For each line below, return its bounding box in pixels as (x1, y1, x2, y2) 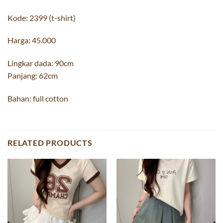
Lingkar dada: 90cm (7, 58, 74, 68)
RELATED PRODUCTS (7, 137, 93, 147)
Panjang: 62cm (7, 71, 58, 81)
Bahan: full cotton (7, 94, 68, 104)
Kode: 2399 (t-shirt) (7, 12, 76, 22)
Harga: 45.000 (7, 35, 56, 45)
